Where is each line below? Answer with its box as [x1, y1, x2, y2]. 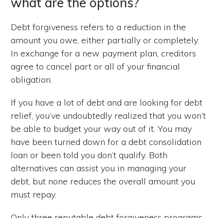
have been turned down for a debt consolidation [11, 136, 202, 148]
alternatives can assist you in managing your [11, 163, 187, 174]
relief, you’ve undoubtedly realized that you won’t [11, 110, 206, 122]
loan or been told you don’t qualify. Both [11, 149, 168, 161]
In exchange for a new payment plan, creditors [11, 48, 197, 59]
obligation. [11, 74, 53, 86]
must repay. [11, 189, 57, 200]
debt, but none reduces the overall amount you [11, 176, 196, 187]
